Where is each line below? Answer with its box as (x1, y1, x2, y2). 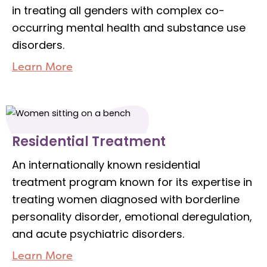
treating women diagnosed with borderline (12, 192, 240, 207)
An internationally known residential (12, 157, 200, 173)
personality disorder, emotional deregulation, (12, 209, 252, 225)
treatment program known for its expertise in (12, 175, 252, 190)
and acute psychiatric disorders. (12, 226, 184, 242)
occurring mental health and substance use (12, 20, 246, 35)
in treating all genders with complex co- (12, 2, 225, 18)
